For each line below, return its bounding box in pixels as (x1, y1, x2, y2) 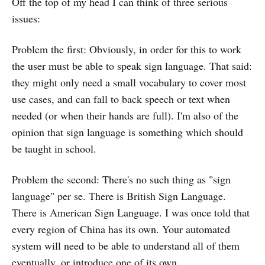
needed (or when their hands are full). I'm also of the (12, 108, 238, 122)
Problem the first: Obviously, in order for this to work (12, 42, 241, 56)
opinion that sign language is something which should (12, 125, 243, 139)
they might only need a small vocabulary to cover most (12, 75, 246, 89)
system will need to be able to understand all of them (12, 238, 240, 253)
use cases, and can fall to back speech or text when (12, 92, 230, 106)
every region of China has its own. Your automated (12, 222, 230, 236)
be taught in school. (12, 141, 96, 156)
